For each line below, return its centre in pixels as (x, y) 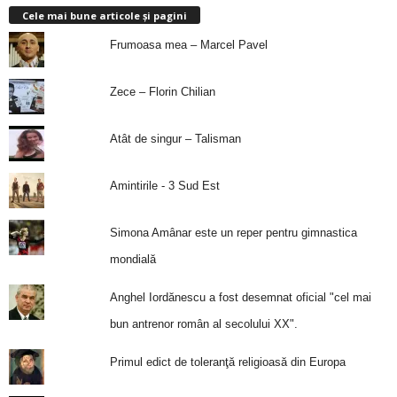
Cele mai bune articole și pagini (105, 16)
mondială (132, 260)
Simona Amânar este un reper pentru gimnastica (233, 233)
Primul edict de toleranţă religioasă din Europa (227, 362)
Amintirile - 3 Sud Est (164, 186)
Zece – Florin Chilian (162, 92)
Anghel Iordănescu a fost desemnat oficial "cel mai (240, 298)
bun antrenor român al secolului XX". (203, 324)
